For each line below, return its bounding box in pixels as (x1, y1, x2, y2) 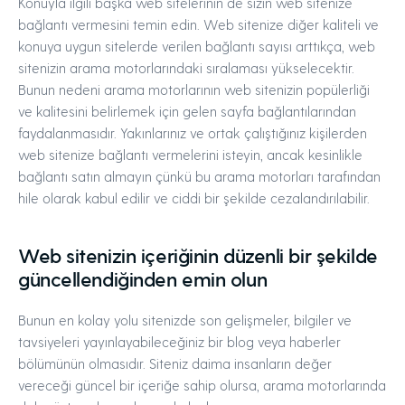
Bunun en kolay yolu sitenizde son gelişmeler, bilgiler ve (18, 312, 352, 328)
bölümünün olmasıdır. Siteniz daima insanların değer (18, 355, 332, 372)
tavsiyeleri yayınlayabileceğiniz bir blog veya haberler (18, 334, 341, 350)
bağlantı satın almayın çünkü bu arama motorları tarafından (18, 168, 381, 184)
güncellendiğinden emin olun (18, 267, 268, 290)
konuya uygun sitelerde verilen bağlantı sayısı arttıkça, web (18, 38, 375, 54)
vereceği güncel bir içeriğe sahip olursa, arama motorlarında (18, 377, 386, 393)
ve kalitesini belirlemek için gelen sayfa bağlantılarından (18, 103, 356, 119)
